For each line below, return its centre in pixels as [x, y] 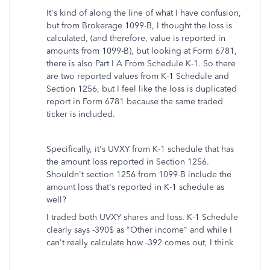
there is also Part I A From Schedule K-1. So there [141, 64]
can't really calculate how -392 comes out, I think [141, 243]
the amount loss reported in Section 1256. [128, 162]
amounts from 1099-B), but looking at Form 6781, [142, 51]
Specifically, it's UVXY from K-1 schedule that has [140, 149]
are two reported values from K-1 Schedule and [138, 77]
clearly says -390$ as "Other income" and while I [139, 230]
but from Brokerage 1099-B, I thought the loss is [139, 26]
